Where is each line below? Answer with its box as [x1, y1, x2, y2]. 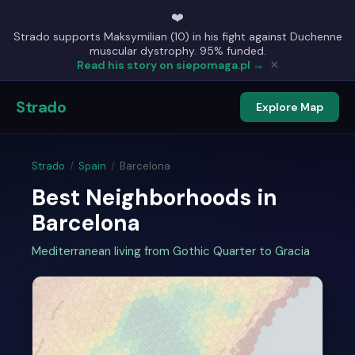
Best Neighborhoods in [32, 183, 277, 212]
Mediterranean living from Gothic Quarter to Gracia [32, 243, 310, 259]
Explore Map [256, 100, 323, 114]
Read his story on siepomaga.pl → [76, 58, 264, 72]
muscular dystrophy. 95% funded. [89, 44, 266, 58]
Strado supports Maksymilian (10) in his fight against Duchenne [13, 29, 342, 44]
